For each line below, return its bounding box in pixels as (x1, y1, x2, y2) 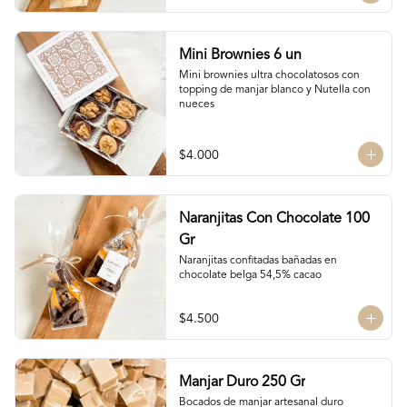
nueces (178, 99, 214, 110)
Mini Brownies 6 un (178, 48, 302, 63)
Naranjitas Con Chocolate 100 (178, 212, 370, 226)
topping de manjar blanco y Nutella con (178, 84, 371, 95)
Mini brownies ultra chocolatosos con (178, 70, 360, 81)
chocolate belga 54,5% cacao (178, 270, 322, 281)
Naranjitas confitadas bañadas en (178, 255, 337, 266)
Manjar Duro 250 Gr (178, 375, 305, 390)
